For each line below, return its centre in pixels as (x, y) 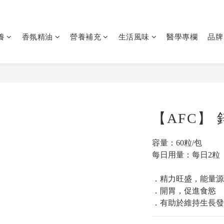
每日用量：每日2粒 (186, 155)
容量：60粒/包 (177, 143)
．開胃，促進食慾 (184, 191)
